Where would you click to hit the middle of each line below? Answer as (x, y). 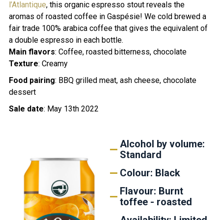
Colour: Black (150, 173)
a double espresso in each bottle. (66, 40)
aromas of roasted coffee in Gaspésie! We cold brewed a (107, 17)
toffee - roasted (156, 202)
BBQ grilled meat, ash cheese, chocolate (127, 81)
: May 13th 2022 (71, 109)
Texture (23, 64)
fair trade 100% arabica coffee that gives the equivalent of (108, 28)
